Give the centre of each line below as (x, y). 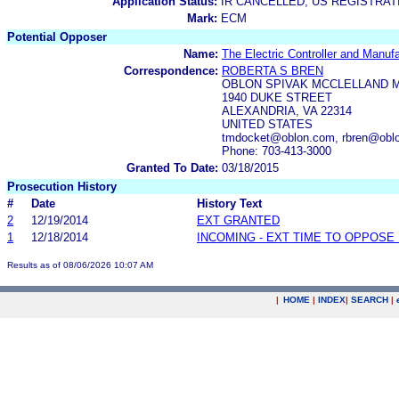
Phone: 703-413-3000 (277, 151)
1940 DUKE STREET (277, 97)
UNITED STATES (267, 124)
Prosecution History (62, 186)
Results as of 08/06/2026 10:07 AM (80, 265)
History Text (229, 203)
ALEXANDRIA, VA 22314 (287, 110)
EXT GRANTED (238, 220)
